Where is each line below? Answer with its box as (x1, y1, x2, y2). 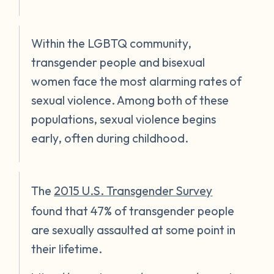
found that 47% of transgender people (31, 202, 235, 218)
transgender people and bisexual (31, 54, 206, 70)
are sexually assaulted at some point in (31, 221, 236, 237)
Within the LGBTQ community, (31, 35, 192, 51)
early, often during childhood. (31, 130, 189, 146)
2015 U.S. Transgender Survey (54, 182, 213, 198)
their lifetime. (31, 240, 103, 256)
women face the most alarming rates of (31, 73, 242, 89)
